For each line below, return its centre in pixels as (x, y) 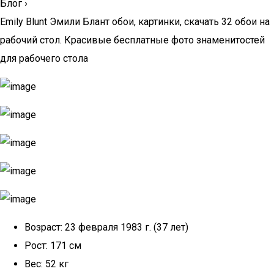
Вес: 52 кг (46, 264)
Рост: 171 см (53, 246)
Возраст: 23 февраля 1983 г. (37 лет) (106, 227)
